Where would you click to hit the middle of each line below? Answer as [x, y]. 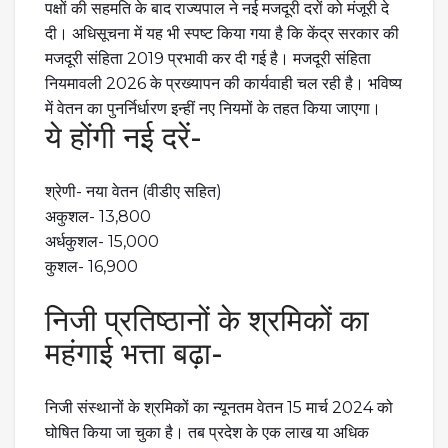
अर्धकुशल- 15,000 [102, 242]
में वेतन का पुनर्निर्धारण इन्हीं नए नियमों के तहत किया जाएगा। [213, 109]
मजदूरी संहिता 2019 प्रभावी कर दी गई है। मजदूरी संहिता [208, 59]
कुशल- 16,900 [91, 267]
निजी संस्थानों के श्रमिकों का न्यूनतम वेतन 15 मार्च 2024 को [219, 408]
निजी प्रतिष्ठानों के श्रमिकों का [207, 321]
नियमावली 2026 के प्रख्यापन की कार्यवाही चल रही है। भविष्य [223, 84]
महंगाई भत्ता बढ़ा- [134, 354]
